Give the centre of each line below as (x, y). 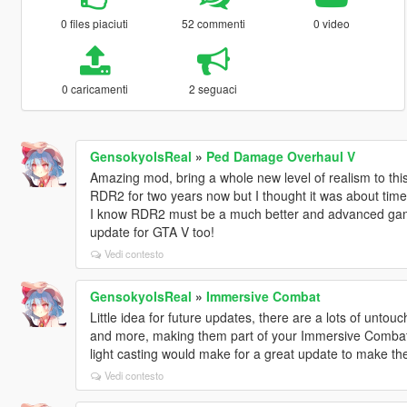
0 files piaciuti (95, 23)
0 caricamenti (94, 88)
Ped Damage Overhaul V (280, 156)
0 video (332, 23)
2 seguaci (213, 88)
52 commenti (213, 23)
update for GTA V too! (152, 231)
